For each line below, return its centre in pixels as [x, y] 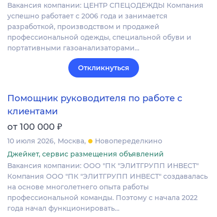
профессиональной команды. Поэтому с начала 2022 [102, 197]
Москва [71, 141]
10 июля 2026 [31, 141]
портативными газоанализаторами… [73, 48]
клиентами [32, 111]
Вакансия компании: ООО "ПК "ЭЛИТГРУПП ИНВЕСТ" [103, 165]
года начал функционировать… [63, 208]
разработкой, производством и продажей [83, 27]
